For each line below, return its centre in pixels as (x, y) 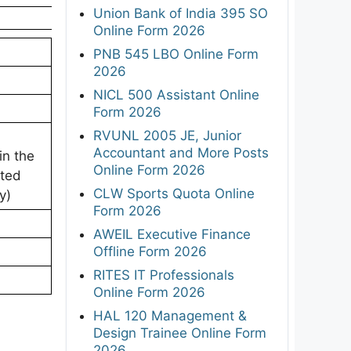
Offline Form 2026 (150, 251)
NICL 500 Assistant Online (176, 94)
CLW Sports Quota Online (174, 193)
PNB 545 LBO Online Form (176, 54)
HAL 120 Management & (170, 315)
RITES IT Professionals (164, 275)
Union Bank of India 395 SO (181, 13)
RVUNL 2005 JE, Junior (167, 135)
